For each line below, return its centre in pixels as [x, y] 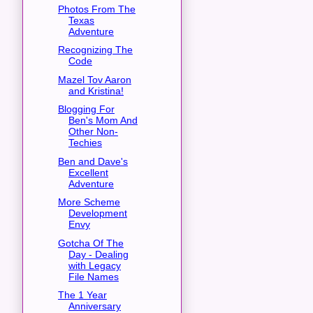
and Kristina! [96, 90]
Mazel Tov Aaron [94, 79]
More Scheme [89, 202]
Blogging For [86, 109]
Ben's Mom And [103, 121]
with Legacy [94, 265]
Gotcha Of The [90, 243]
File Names [93, 276]
